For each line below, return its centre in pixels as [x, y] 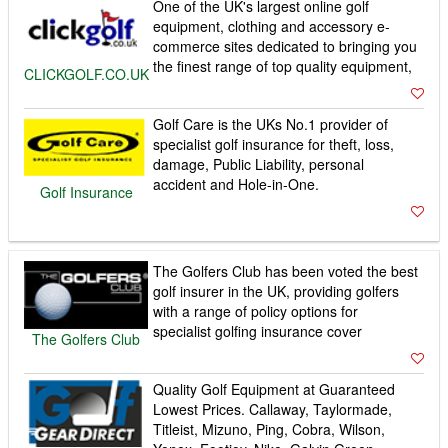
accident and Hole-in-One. [236, 183]
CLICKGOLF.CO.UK [87, 74]
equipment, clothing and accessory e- [272, 25]
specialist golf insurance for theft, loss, [274, 143]
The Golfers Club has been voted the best [286, 270]
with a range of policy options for [256, 310]
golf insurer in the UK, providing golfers [276, 290]
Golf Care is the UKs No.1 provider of [271, 123]
